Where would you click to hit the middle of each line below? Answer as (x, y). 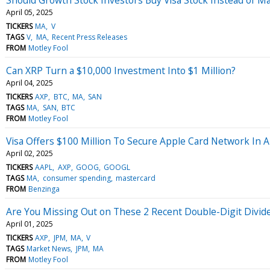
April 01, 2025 (30, 224)
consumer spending (77, 178)
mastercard (135, 178)
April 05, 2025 (30, 12)
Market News (49, 248)
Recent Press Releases (89, 37)
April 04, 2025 (30, 83)
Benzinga (44, 189)
